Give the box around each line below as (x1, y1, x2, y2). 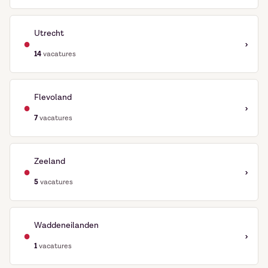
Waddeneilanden (34, 220, 99, 231)
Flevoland (34, 92, 72, 103)
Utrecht (34, 28, 64, 39)
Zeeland (34, 156, 65, 167)
